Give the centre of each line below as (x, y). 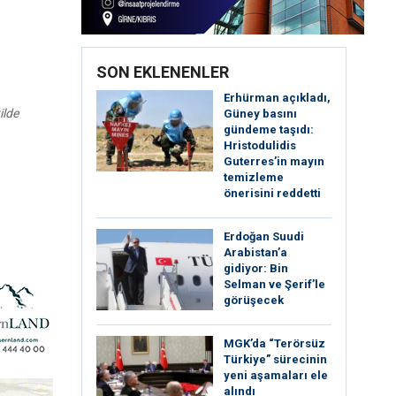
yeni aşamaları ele (276, 376)
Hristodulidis (260, 145)
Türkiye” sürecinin (275, 360)
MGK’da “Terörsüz (274, 344)
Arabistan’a (255, 252)
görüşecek (254, 300)
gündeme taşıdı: (269, 129)
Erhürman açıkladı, (277, 98)
